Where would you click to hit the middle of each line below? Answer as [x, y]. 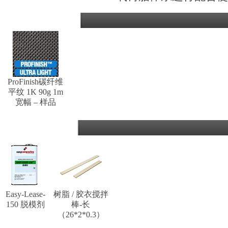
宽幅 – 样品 [36, 102]
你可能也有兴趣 [34, 20]
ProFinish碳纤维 [36, 82]
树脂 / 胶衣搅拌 [81, 194]
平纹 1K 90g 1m [36, 92]
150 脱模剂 [25, 204]
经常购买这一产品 [40, 127]
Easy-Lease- [25, 194]
